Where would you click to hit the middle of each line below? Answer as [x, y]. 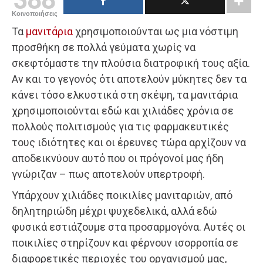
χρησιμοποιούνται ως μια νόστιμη [156, 31]
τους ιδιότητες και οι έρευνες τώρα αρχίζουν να [129, 142]
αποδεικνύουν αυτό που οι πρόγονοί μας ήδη [118, 158]
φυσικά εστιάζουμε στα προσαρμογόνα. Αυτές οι [129, 227]
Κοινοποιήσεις [35, 13]
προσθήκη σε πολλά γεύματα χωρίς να [104, 47]
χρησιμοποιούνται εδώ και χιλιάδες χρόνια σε [123, 110]
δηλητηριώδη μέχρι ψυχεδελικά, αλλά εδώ [114, 211]
